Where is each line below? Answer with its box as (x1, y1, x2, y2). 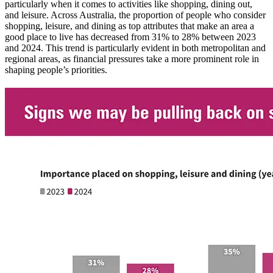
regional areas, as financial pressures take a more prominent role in (5, 54, 259, 65)
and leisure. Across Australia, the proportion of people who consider (5, 10, 266, 21)
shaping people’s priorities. (5, 65, 107, 76)
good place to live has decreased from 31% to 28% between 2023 (5, 32, 256, 43)
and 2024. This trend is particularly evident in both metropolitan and (5, 43, 266, 54)
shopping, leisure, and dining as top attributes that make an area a (5, 21, 254, 32)
